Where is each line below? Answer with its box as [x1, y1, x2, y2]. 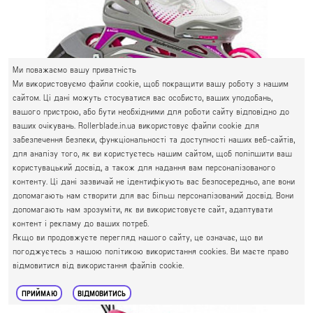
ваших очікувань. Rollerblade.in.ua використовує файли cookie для [13, 120, 259, 130]
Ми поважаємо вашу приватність [13, 64, 136, 74]
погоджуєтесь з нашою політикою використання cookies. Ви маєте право [13, 246, 289, 256]
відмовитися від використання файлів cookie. [13, 260, 184, 270]
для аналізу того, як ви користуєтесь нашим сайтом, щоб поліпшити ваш [13, 148, 292, 158]
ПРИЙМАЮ [21, 289, 57, 298]
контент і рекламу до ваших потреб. [13, 218, 149, 228]
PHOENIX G [136, 154, 177, 165]
